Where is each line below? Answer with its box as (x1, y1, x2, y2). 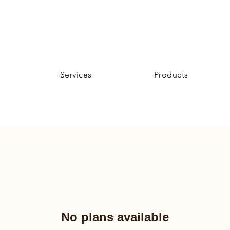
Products (154, 70, 188, 80)
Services (60, 70, 92, 80)
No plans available (61, 210, 169, 224)
